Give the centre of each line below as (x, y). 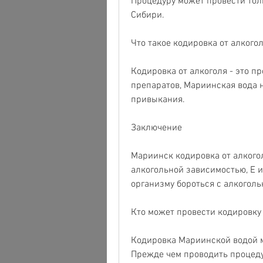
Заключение (156, 128)
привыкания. (158, 100)
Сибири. (148, 15)
